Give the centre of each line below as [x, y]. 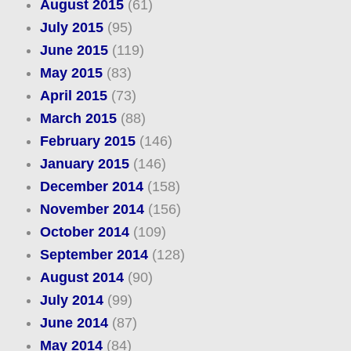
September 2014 [94, 255]
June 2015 [74, 51]
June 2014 [74, 323]
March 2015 [78, 119]
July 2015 [71, 28]
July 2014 [71, 300]
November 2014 [92, 210]
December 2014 [91, 187]
